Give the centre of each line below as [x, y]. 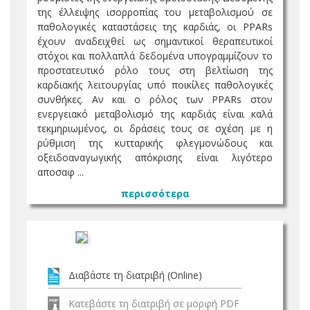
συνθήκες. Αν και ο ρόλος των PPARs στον [155, 99]
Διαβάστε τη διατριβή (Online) [135, 275]
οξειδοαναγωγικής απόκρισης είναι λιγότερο [155, 157]
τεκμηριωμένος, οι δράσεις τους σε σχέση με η [155, 128]
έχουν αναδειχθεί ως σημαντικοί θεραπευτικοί [155, 41]
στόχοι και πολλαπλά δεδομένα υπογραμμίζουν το [155, 56]
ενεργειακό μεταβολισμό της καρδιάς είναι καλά [155, 114]
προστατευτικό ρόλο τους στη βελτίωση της [155, 70]
